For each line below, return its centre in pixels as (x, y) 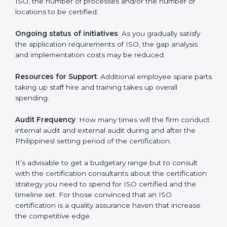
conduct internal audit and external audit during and (105, 167)
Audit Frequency (45, 156)
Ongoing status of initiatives (67, 71)
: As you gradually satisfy (159, 71)
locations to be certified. (57, 49)
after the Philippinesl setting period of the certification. (109, 178)
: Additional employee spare (145, 113)
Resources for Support (56, 113)
